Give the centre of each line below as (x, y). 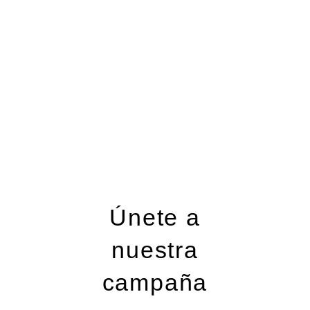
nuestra (155, 250)
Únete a (155, 217)
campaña (155, 282)
